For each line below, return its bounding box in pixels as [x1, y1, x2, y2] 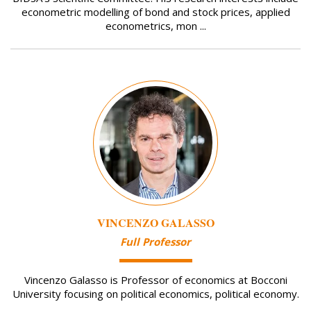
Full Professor [120, 235, 191, 249]
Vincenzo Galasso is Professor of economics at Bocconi [24, 273, 287, 287]
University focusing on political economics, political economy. [12, 287, 299, 301]
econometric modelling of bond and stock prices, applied [21, 5, 290, 19]
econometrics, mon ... [105, 19, 206, 33]
